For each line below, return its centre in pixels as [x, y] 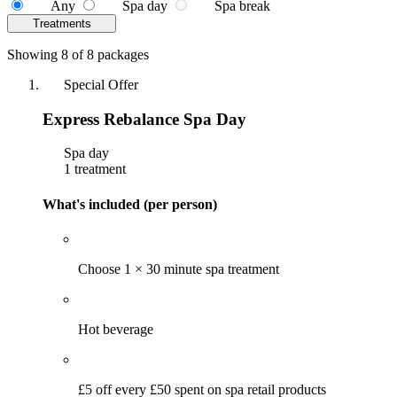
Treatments [63, 23]
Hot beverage [116, 329]
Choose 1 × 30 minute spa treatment [179, 269]
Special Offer [101, 84]
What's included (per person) [130, 204]
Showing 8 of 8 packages [78, 54]
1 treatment [93, 169]
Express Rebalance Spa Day [144, 119]
